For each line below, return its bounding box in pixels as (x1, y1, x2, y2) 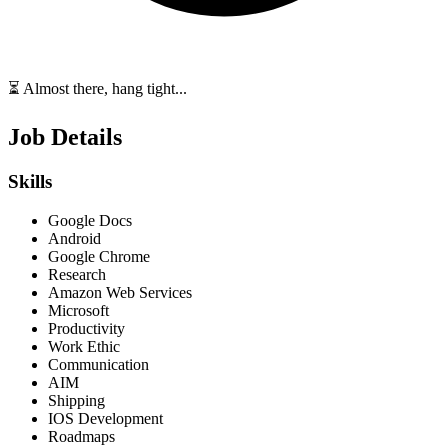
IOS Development (48, 409, 163, 427)
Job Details (8, 124, 122, 151)
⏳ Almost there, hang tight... (8, 80, 187, 98)
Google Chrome (48, 247, 150, 265)
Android (48, 229, 101, 247)
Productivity (48, 319, 125, 337)
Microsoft (48, 301, 109, 319)
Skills (8, 171, 52, 193)
